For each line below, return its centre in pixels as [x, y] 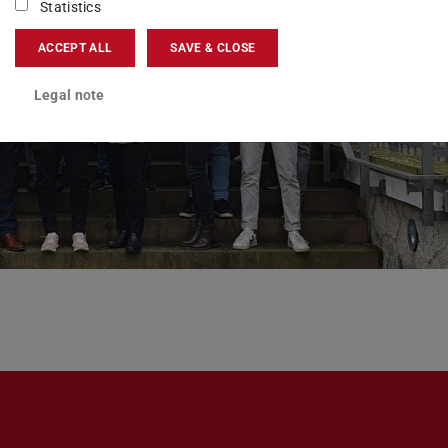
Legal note [69, 94]
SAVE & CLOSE [213, 47]
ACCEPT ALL [75, 47]
